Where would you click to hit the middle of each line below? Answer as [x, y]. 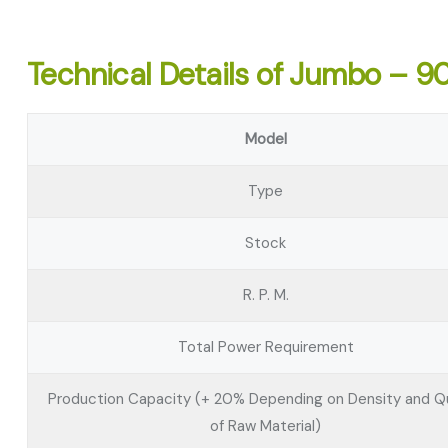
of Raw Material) [265, 426]
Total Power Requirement [265, 347]
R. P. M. [265, 295]
